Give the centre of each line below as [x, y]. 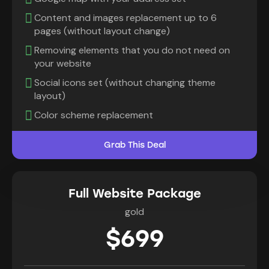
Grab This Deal [134, 145]
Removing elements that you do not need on [132, 50]
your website [63, 64]
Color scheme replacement [94, 115]
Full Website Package [134, 194]
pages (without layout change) [102, 31]
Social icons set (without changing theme [125, 83]
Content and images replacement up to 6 [125, 18]
